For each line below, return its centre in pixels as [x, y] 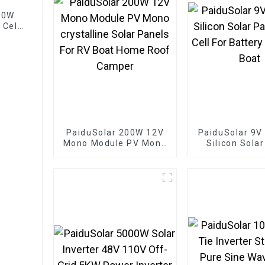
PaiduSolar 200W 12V [115, 132]
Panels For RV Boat [115, 164]
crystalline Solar [115, 153]
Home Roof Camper [115, 175]
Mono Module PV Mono [115, 143]
